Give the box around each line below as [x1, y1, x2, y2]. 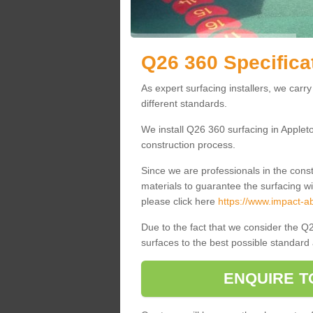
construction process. [140, 139, 235, 150]
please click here [140, 196, 218, 207]
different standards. [140, 98, 227, 109]
